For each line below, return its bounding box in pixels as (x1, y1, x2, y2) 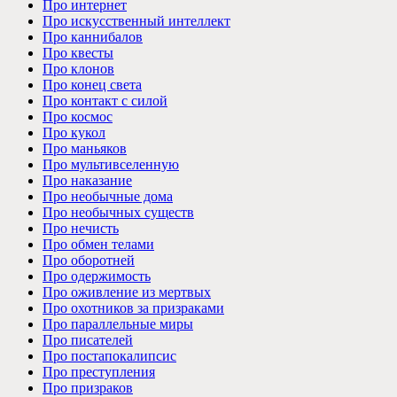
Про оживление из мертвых (43, 284, 211, 300)
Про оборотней (43, 252, 135, 268)
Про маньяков (43, 140, 127, 156)
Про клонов (43, 60, 114, 76)
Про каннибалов (43, 28, 143, 44)
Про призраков (43, 379, 133, 395)
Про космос (43, 108, 113, 124)
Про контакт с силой (43, 92, 167, 108)
